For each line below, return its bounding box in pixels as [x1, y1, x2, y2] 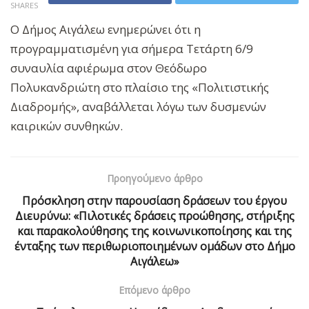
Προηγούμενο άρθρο [106, 171, 203, 185]
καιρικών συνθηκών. [10, 117, 123, 134]
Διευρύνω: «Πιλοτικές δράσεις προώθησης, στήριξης [14, 208, 295, 223]
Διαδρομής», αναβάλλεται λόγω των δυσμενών [10, 98, 266, 114]
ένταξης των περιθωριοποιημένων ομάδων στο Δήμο [14, 238, 295, 254]
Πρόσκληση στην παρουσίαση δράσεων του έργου [22, 192, 287, 208]
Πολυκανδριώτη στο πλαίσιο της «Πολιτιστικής [10, 79, 269, 95]
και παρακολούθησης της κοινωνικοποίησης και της [17, 223, 292, 239]
